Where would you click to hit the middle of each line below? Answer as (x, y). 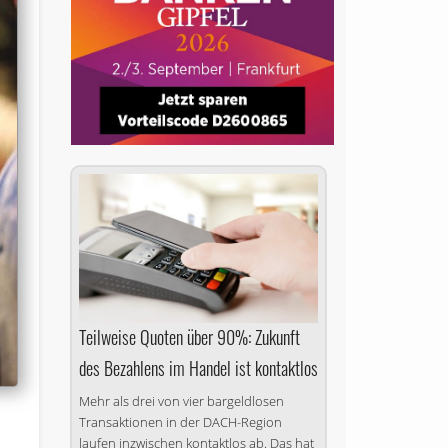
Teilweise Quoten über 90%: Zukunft (189, 337)
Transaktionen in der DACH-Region (180, 422)
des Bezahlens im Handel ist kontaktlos (198, 368)
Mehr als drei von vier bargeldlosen (181, 401)
